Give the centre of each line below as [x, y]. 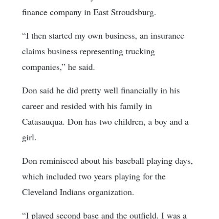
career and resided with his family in [87, 105]
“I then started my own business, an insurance [103, 35]
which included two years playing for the [94, 176]
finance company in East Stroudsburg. [89, 11]
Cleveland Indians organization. [78, 191]
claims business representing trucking [88, 51]
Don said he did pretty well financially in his [101, 90]
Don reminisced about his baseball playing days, [108, 160]
